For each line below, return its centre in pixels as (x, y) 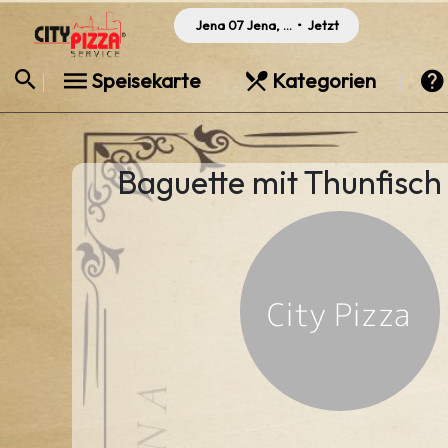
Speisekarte (146, 80)
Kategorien (324, 80)
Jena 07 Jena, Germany (268, 25)
